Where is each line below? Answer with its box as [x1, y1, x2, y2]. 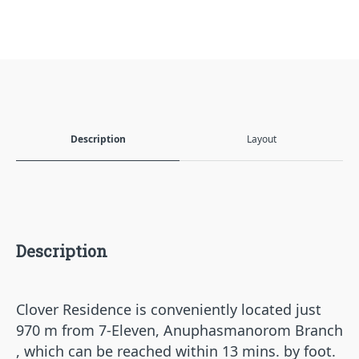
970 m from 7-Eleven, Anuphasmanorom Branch [16, 321, 343, 340]
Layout [246, 132, 276, 146]
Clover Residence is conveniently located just [16, 300, 321, 319]
